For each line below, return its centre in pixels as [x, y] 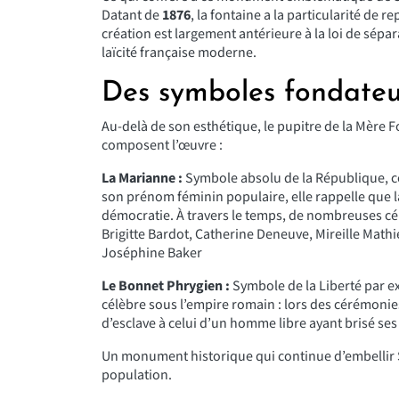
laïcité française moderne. [179, 53]
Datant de [132, 15]
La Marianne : [142, 178]
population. [137, 375]
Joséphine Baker [152, 253]
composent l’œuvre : [162, 145]
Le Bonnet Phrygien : [166, 286]
